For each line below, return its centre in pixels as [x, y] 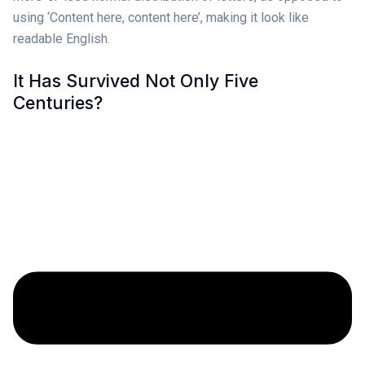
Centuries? [58, 103]
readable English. [62, 39]
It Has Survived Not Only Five [136, 81]
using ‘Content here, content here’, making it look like [161, 18]
